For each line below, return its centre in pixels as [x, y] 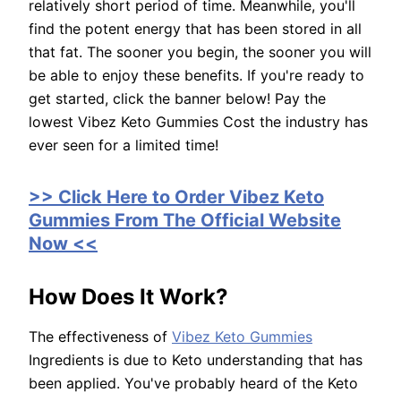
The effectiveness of [100, 337]
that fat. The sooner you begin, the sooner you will [200, 52]
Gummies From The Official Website [185, 221]
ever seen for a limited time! [124, 145]
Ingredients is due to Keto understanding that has [196, 360]
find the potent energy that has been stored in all [195, 29]
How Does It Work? [128, 297]
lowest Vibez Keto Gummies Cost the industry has [198, 122]
